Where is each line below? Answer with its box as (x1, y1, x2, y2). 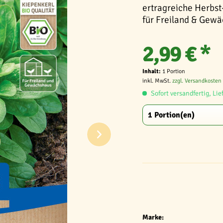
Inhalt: (142, 68, 162, 75)
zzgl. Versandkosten (172, 77, 222, 85)
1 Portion (162, 68, 185, 75)
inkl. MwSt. (142, 77, 172, 85)
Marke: (142, 213, 164, 222)
